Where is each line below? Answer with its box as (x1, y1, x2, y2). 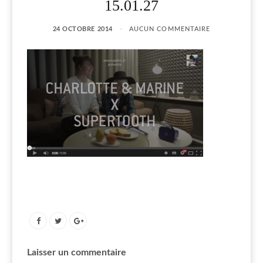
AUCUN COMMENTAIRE (129, 25, 211, 32)
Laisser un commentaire (27, 247, 126, 257)
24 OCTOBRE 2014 (52, 25, 113, 32)
